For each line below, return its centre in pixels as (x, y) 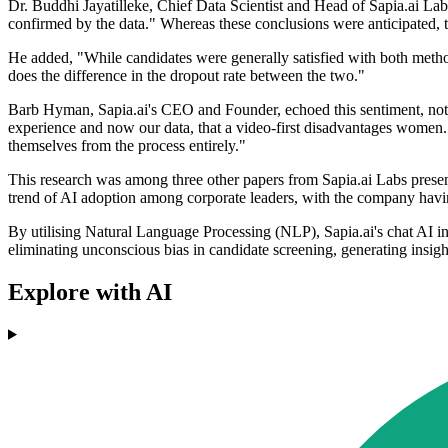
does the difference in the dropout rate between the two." (186, 76)
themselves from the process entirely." (127, 146)
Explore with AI (90, 291)
